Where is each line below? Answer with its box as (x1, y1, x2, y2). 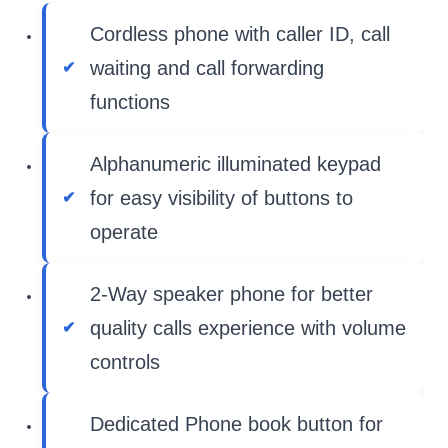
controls (90, 351, 160, 373)
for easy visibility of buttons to (90, 187, 353, 209)
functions (90, 91, 170, 113)
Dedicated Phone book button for (90, 413, 383, 435)
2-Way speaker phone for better (90, 283, 373, 305)
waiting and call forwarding (90, 57, 324, 79)
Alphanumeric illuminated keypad (90, 153, 381, 175)
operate (90, 221, 158, 243)
